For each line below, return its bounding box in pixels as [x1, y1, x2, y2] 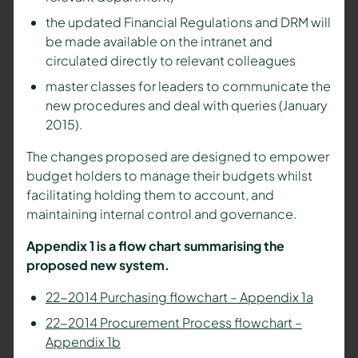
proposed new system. [26, 257, 169, 274]
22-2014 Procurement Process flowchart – [45, 314, 302, 332]
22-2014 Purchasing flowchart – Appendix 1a [45, 288, 313, 306]
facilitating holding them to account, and [26, 186, 274, 204]
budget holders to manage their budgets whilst [26, 167, 312, 185]
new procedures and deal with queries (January [45, 97, 328, 114]
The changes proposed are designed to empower [26, 148, 329, 165]
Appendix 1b [45, 333, 121, 351]
